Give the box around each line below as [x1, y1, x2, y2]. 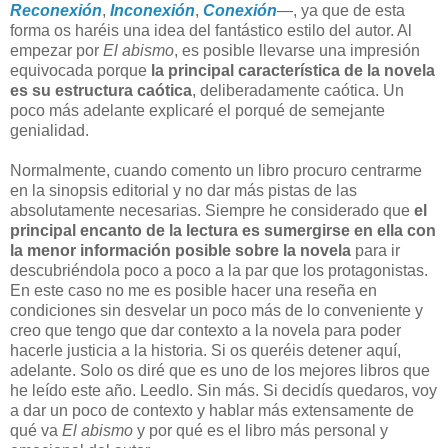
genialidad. [10, 121, 89, 139]
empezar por [10, 41, 103, 59]
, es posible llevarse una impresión [174, 41, 420, 59]
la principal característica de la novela [151, 61, 435, 79]
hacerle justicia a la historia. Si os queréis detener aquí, [10, 341, 401, 359]
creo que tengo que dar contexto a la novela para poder [10, 321, 401, 339]
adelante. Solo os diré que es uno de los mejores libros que [10, 361, 430, 379]
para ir [351, 241, 400, 259]
